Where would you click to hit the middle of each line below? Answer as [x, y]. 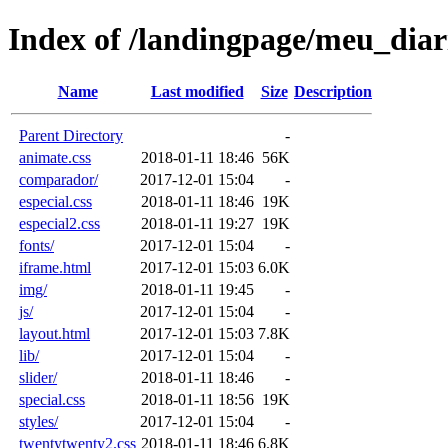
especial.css [55, 201]
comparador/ [58, 179]
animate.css [55, 157]
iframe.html [55, 267]
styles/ [38, 421]
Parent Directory [71, 135]
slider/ [38, 377]
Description [333, 91]
